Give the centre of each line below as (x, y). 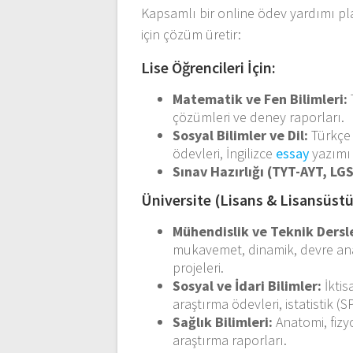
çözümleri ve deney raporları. (259, 117)
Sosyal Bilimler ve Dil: (241, 135)
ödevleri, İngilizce (225, 153)
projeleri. (199, 267)
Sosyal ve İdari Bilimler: (247, 285)
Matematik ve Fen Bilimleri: (260, 98)
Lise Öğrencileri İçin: (209, 67)
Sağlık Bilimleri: (223, 321)
